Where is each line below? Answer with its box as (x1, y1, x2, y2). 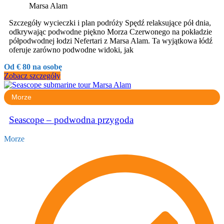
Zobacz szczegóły (4, 71, 60, 80)
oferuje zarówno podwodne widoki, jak (9, 45, 133, 54)
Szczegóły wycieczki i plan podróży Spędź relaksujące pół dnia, (9, 18, 211, 27)
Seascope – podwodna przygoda (9, 114, 133, 125)
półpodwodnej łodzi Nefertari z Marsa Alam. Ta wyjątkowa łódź (9, 36, 212, 45)
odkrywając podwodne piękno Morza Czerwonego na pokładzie (9, 27, 212, 36)
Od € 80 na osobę (4, 62, 62, 71)
